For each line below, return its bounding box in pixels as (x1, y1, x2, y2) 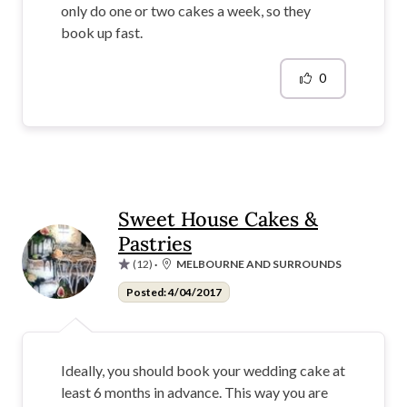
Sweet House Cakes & (118, 205, 318, 232)
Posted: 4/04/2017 (125, 284, 222, 299)
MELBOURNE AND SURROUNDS (176, 256, 342, 271)
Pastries (118, 230, 192, 256)
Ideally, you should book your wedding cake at (61, 361, 345, 379)
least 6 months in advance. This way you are (61, 382, 328, 401)
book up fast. (61, 23, 143, 41)
